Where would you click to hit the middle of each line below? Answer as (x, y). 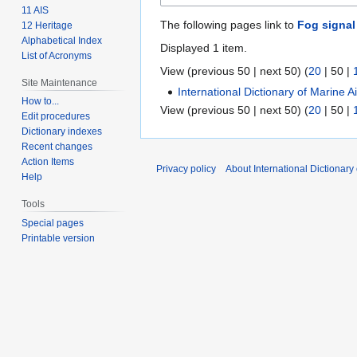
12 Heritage (47, 25)
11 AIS (35, 10)
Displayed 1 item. (204, 47)
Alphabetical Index (62, 40)
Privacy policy (186, 169)
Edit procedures (56, 117)
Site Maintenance (60, 82)
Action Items (48, 162)
